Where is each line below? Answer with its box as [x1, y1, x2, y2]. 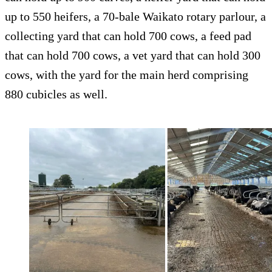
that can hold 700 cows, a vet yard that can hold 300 [5, 49, 260, 63]
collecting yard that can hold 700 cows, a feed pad [5, 29, 251, 43]
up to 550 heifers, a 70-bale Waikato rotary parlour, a [5, 10, 266, 24]
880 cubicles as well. [5, 87, 107, 101]
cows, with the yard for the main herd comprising [5, 68, 248, 82]
